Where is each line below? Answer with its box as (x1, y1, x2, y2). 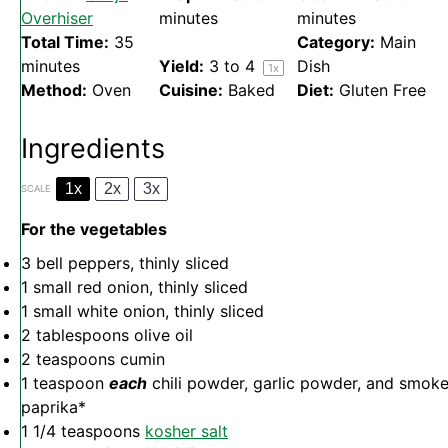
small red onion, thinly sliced (28, 277, 248, 298)
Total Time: (21, 32, 109, 52)
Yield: (158, 56, 204, 76)
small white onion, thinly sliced (28, 301, 264, 322)
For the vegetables (21, 219, 167, 240)
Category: (296, 32, 375, 52)
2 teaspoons (21, 349, 115, 370)
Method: (21, 80, 87, 100)
